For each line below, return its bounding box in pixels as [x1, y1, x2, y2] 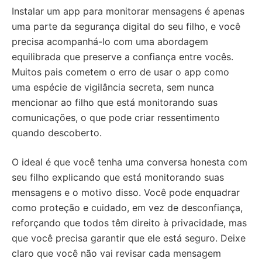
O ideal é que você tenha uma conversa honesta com [12, 156, 247, 168]
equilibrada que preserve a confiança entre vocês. [12, 51, 233, 63]
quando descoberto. [12, 127, 102, 139]
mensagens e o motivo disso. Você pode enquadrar [12, 187, 240, 199]
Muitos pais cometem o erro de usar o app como [12, 66, 229, 78]
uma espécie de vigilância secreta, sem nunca [12, 81, 214, 94]
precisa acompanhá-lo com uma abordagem [12, 36, 208, 48]
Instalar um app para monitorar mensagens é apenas [12, 5, 244, 18]
